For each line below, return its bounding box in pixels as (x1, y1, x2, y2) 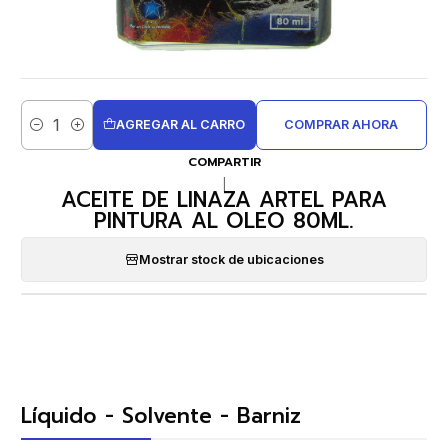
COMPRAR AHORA (284, 116, 399, 132)
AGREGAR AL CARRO (116, 116, 246, 132)
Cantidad (21, 127, 74, 142)
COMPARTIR (187, 153, 261, 172)
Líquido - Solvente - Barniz (21, 400, 301, 433)
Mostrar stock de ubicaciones (138, 251, 324, 267)
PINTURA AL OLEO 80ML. (94, 204, 354, 237)
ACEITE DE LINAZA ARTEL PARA (61, 183, 387, 216)
